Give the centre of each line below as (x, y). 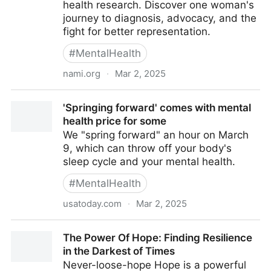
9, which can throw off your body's (147, 148)
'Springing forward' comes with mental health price (134, 227)
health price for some (115, 121)
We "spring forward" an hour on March (156, 135)
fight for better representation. (137, 31)
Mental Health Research (69, 110)
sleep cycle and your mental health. (149, 162)
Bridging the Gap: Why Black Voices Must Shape (128, 97)
